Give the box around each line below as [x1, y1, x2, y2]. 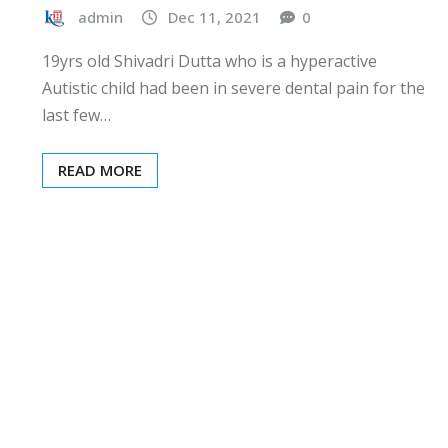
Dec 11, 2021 [168, 6, 261, 27]
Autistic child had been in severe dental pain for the [42, 76, 425, 99]
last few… [42, 103, 111, 126]
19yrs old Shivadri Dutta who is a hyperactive [42, 49, 377, 72]
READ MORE [58, 159, 142, 180]
